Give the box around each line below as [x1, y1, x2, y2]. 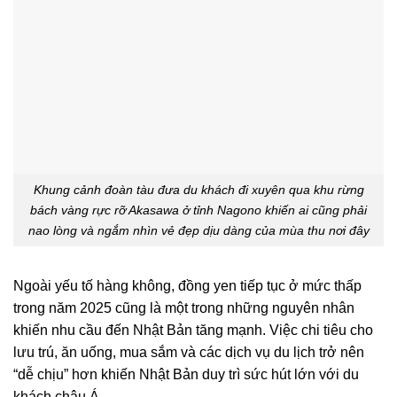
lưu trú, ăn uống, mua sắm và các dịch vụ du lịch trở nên [13, 344, 364, 360]
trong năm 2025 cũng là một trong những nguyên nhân [13, 300, 354, 315]
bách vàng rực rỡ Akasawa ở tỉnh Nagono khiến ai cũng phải [30, 202, 367, 217]
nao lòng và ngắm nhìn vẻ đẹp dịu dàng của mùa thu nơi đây [27, 222, 370, 237]
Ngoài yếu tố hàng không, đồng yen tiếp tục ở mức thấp [13, 277, 362, 293]
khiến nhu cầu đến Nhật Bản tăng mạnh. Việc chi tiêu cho [13, 322, 373, 338]
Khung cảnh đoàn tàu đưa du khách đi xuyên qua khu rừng [33, 182, 364, 197]
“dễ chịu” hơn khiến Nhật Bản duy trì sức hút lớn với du [13, 366, 359, 382]
